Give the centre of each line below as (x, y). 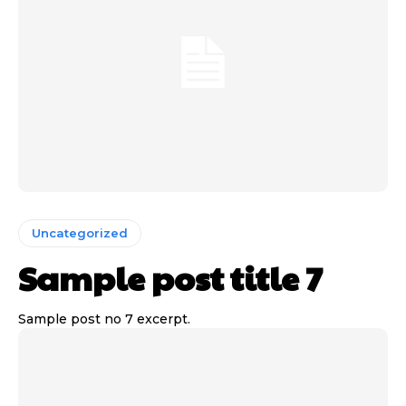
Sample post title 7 (170, 277)
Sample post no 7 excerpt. (104, 319)
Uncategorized (80, 232)
